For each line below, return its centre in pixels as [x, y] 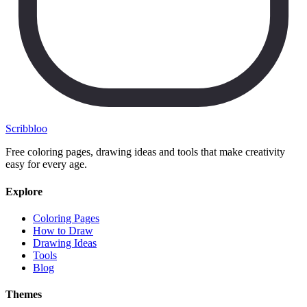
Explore [24, 191]
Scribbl [21, 129]
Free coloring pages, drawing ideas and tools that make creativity [145, 152]
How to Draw [63, 230]
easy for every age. [46, 164]
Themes [24, 295]
